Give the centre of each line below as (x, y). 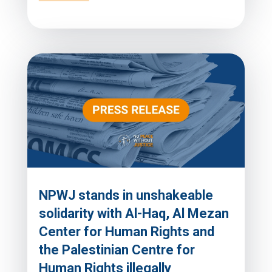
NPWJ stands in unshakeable (126, 195)
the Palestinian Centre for (117, 250)
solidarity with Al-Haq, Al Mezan (134, 214)
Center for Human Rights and (126, 232)
